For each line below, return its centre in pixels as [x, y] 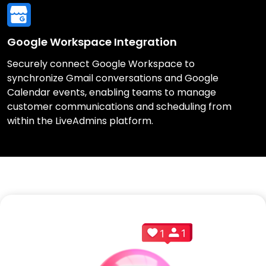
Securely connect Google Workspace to [101, 64]
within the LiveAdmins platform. [80, 121]
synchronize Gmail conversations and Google [113, 78]
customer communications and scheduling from [119, 106]
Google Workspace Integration [92, 42]
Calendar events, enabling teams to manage [112, 92]
